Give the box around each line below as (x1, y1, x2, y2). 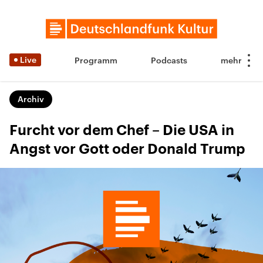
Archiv (18, 94, 44, 104)
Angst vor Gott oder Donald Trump (9, 142, 245, 156)
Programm (75, 55, 117, 65)
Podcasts (151, 55, 187, 65)
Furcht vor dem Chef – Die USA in (9, 123, 234, 137)
